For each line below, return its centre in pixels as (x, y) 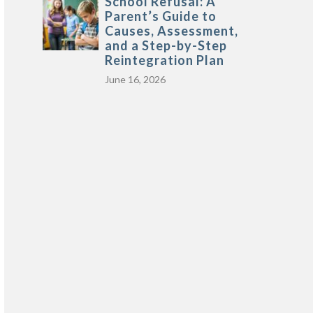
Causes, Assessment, (171, 31)
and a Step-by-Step (166, 45)
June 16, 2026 (135, 79)
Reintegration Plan (164, 60)
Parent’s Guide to (160, 16)
